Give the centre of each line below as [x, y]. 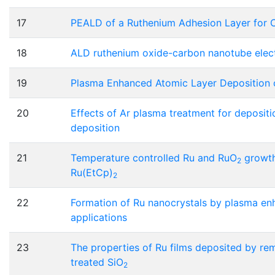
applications [99, 218]
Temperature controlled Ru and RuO [154, 158]
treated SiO [97, 262]
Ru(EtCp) [92, 173]
